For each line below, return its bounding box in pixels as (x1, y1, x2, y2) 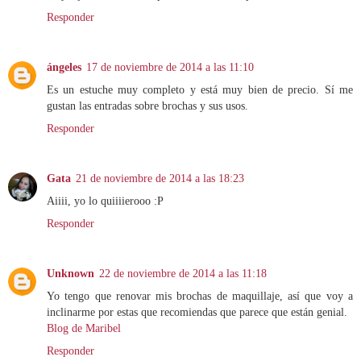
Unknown (47, 267, 94, 280)
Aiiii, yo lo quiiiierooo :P (47, 194, 164, 208)
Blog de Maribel (47, 322, 121, 335)
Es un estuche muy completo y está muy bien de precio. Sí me (47, 83, 353, 97)
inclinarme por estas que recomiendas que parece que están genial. (47, 305, 347, 319)
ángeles (47, 60, 81, 74)
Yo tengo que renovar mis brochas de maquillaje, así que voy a (47, 289, 353, 303)
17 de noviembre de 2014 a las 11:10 (86, 60, 254, 74)
